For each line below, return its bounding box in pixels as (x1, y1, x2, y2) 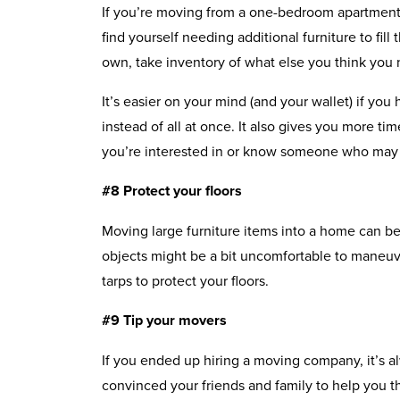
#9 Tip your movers (102, 309, 227, 330)
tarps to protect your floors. (102, 270, 269, 290)
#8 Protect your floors (102, 179, 242, 201)
